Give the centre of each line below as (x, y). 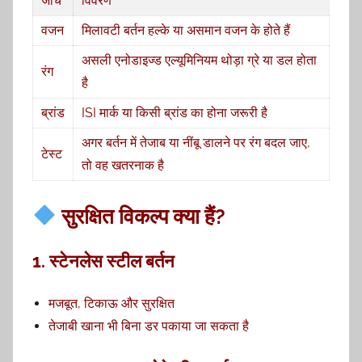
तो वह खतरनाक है (122, 165)
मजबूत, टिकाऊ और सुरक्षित (112, 303)
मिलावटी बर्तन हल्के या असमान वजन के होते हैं (185, 30)
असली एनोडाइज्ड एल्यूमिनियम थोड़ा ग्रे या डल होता (199, 60)
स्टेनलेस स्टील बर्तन (112, 261)
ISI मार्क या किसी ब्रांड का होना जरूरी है (174, 112)
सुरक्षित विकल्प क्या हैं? (141, 216)
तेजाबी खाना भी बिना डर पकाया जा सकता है (149, 326)
